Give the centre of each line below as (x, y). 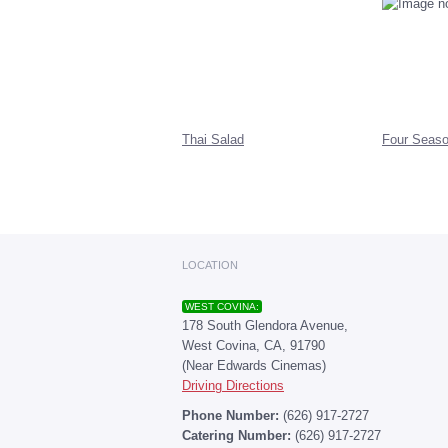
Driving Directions (233, 385)
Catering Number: (238, 435)
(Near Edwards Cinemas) (254, 365)
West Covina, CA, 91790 (253, 345)
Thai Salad (213, 139)
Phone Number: (232, 415)
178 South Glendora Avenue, (265, 325)
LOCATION (210, 265)
